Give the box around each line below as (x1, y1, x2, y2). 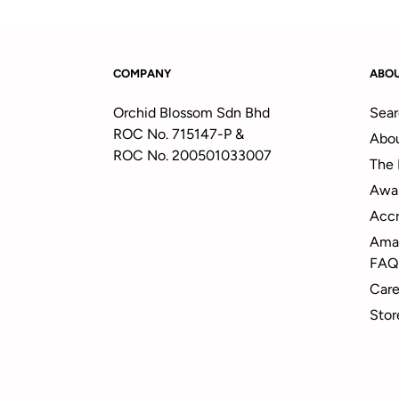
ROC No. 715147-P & (113, 125, 244, 142)
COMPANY (113, 66, 171, 80)
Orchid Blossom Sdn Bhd (113, 103, 270, 121)
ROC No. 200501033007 (113, 146, 272, 164)
